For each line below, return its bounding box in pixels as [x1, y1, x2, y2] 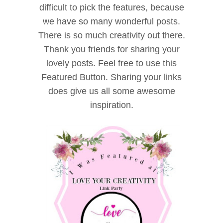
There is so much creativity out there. [38, 30, 185, 41]
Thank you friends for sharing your [43, 44, 180, 55]
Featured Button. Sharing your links [41, 72, 182, 83]
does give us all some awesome [48, 86, 175, 97]
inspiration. [90, 100, 133, 111]
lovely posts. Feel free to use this [46, 58, 177, 69]
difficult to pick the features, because [39, 2, 184, 13]
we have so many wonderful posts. [43, 16, 180, 27]
